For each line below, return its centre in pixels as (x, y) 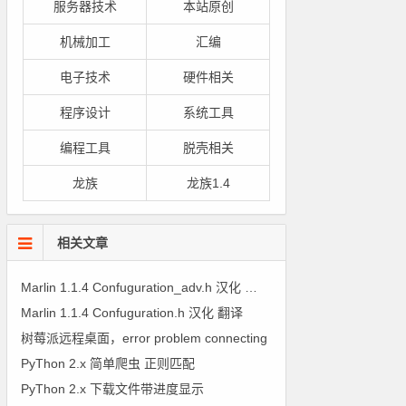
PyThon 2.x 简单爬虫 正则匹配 (108, 363)
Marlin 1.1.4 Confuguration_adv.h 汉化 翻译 (251, 287)
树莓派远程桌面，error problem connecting (145, 338)
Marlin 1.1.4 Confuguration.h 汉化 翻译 (132, 313)
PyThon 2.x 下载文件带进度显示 (113, 389)
